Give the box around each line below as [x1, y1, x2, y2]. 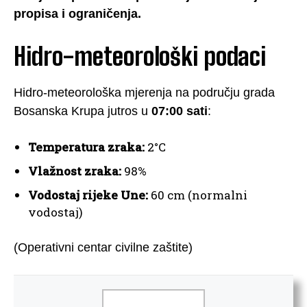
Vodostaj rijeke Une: [28, 186, 148, 203]
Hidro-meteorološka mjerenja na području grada [14, 85, 275, 99]
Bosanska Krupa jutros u [14, 103, 151, 118]
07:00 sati [151, 103, 208, 118]
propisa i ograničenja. [14, 6, 141, 21]
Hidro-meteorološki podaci [14, 41, 266, 71]
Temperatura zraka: [28, 138, 145, 155]
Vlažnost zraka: [28, 162, 121, 179]
